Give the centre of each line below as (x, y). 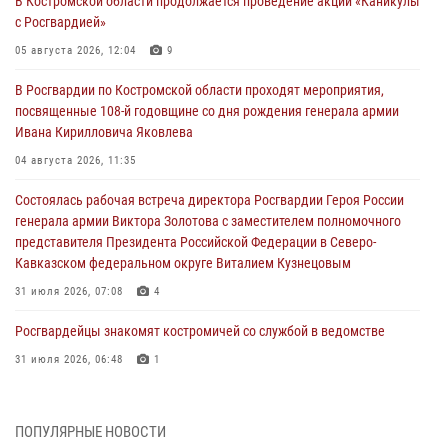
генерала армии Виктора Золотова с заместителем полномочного (208, 220)
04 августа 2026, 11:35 (75, 160)
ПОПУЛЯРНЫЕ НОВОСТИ (90, 431)
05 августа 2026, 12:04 (75, 50)
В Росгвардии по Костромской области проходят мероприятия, (199, 89)
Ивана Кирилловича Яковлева (104, 131)
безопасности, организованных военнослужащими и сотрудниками (211, 419)
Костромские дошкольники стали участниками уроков (175, 398)
